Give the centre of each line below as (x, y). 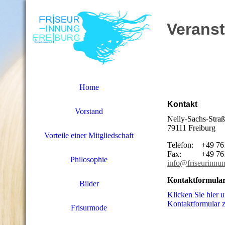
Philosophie (89, 159)
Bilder (89, 184)
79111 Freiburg (191, 128)
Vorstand (89, 111)
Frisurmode (89, 208)
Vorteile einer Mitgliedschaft (89, 135)
